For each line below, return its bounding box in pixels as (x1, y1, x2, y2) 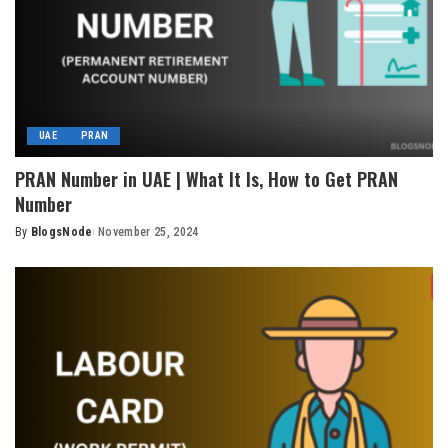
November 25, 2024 (97, 224, 199, 239)
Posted (14, 233, 55, 248)
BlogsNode (30, 224, 93, 239)
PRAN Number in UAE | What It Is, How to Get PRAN (15, 165, 398, 192)
